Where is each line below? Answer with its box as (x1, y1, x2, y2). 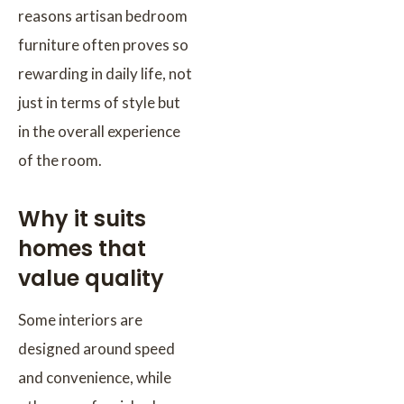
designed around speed (18, 338, 175, 358)
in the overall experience (18, 121, 180, 141)
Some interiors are (18, 309, 142, 329)
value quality (18, 262, 164, 293)
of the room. (18, 150, 102, 170)
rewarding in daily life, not (18, 63, 192, 83)
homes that (18, 233, 146, 263)
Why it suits (18, 203, 146, 234)
